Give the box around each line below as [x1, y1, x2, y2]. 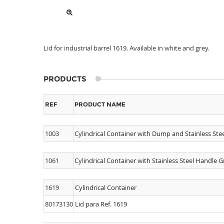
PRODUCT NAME [74, 101, 125, 108]
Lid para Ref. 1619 [75, 199, 127, 208]
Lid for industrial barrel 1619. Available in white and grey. [43, 43, 209, 52]
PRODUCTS [43, 74, 86, 83]
